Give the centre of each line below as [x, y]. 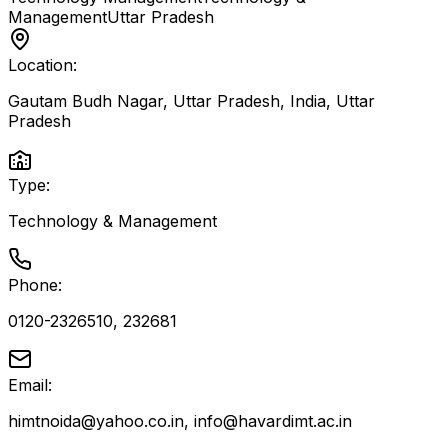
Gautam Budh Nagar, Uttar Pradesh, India [167, 101]
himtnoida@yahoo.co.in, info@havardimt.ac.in [180, 421]
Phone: [35, 285]
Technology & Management [112, 221]
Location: [42, 65]
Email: [30, 385]
